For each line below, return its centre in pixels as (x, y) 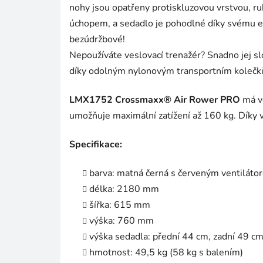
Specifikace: (96, 145)
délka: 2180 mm (124, 189)
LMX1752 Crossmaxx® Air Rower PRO (155, 100)
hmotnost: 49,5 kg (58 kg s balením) (166, 253)
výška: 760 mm (122, 221)
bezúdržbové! (97, 40)
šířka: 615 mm (120, 205)
